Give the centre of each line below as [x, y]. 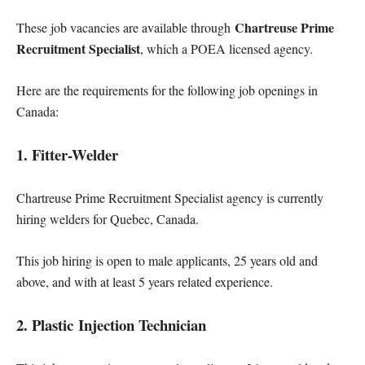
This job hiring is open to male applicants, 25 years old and [167, 260]
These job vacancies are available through [125, 27]
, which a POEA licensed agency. [226, 48]
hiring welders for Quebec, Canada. [108, 219]
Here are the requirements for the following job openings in [167, 90]
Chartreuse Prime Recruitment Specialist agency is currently [170, 198]
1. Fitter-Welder [67, 154]
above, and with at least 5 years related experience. [145, 281]
